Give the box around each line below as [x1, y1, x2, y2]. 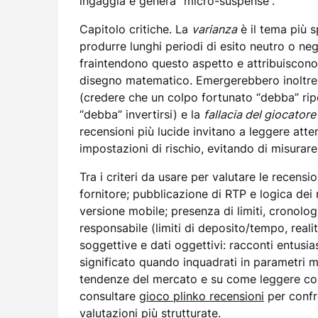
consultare [79, 289, 139, 303]
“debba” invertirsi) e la [79, 107, 204, 121]
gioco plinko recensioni [139, 289, 264, 303]
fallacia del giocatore [204, 107, 316, 121]
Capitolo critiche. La [79, 22, 192, 36]
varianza [192, 22, 237, 36]
